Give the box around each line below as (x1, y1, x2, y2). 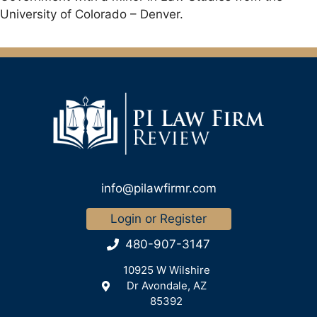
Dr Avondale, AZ (126, 279, 207, 293)
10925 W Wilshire (122, 263, 210, 277)
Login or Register (110, 212, 207, 226)
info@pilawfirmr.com (100, 181, 217, 196)
